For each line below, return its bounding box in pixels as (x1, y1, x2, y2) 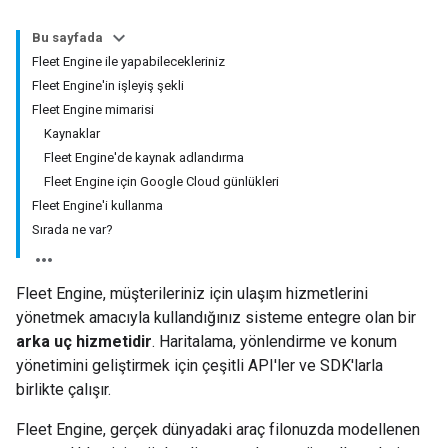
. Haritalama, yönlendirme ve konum (152, 332, 397, 351)
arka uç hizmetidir (16, 332, 152, 351)
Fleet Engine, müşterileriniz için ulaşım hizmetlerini (16, 284, 368, 303)
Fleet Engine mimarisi (32, 102, 154, 117)
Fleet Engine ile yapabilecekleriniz (32, 54, 225, 69)
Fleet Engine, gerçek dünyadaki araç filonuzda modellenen (16, 420, 420, 439)
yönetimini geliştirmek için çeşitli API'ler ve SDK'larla (16, 356, 383, 375)
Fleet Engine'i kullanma (32, 198, 163, 213)
